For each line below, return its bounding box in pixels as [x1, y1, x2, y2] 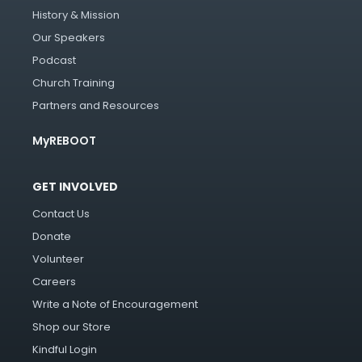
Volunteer [32, 250, 84, 267]
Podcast [32, 53, 76, 69]
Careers [32, 273, 76, 289]
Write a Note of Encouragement [32, 296, 198, 312]
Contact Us [32, 205, 90, 221]
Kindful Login [32, 341, 97, 357]
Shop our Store [32, 318, 111, 335]
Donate [32, 228, 71, 244]
